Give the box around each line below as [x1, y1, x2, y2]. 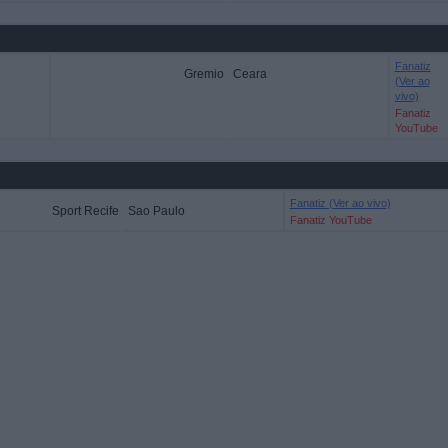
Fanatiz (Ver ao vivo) [289, 197, 391, 209]
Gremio [183, 67, 224, 81]
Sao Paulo [127, 204, 185, 218]
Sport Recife [51, 204, 119, 218]
